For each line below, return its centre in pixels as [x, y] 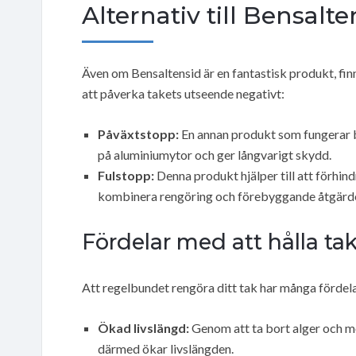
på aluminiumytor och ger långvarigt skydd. [215, 154]
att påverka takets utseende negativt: [183, 93]
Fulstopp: [126, 175]
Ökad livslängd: [143, 327]
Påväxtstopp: [138, 133]
